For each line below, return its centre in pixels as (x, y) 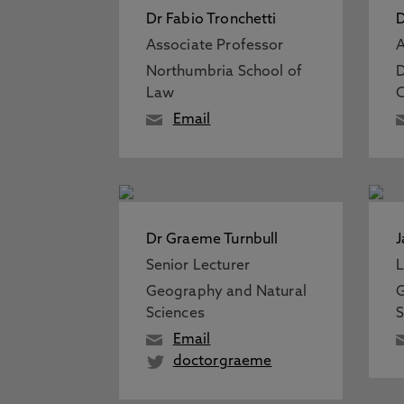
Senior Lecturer (197, 266)
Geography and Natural (226, 292)
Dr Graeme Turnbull (212, 240)
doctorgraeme (222, 362)
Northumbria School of (224, 72)
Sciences (175, 314)
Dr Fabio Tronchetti (211, 20)
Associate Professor (215, 46)
